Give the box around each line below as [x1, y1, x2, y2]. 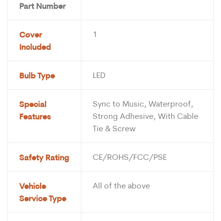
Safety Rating [19, 151, 69, 162]
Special [19, 98, 46, 109]
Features [19, 110, 51, 121]
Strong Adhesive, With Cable [92, 110, 198, 121]
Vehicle [19, 180, 46, 191]
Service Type [19, 192, 66, 203]
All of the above [92, 180, 150, 190]
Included [19, 41, 51, 52]
